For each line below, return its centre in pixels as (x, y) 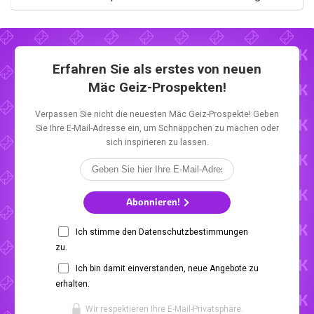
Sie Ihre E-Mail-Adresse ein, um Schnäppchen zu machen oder (157, 128)
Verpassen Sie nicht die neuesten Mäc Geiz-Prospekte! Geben (157, 114)
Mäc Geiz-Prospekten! (157, 87)
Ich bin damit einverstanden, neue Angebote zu (167, 268)
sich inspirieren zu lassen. (157, 142)
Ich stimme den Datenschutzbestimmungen (162, 232)
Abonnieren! (154, 203)
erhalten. (73, 284)
